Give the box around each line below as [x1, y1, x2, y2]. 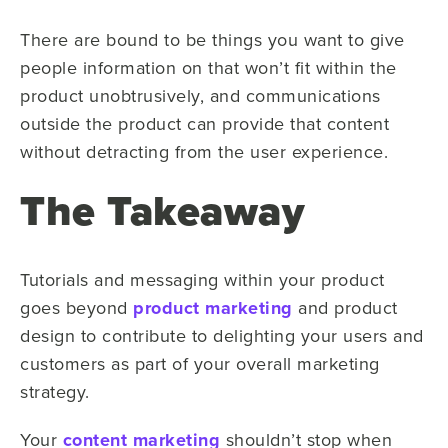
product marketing [133, 295, 293, 321]
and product [292, 295, 398, 320]
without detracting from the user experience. [20, 139, 388, 164]
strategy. [20, 379, 90, 404]
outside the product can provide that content [20, 111, 389, 136]
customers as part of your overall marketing [20, 351, 380, 376]
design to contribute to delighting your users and [20, 323, 424, 348]
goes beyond [20, 295, 133, 320]
